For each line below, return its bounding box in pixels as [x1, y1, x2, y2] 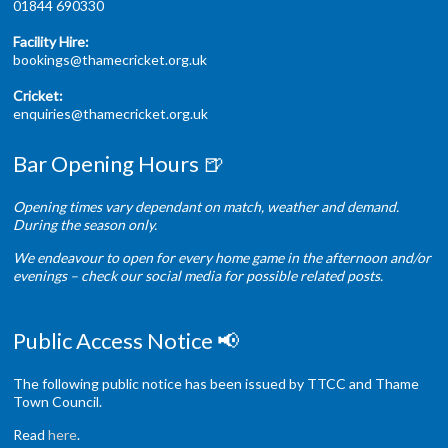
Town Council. [13, 392, 103, 410]
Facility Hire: [13, 32, 90, 50]
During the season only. [13, 215, 158, 233]
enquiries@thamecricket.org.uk [13, 104, 209, 122]
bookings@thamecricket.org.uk [13, 50, 208, 68]
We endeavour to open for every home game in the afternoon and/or [13, 248, 432, 266]
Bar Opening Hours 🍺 [13, 149, 226, 177]
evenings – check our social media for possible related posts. [13, 266, 384, 284]
